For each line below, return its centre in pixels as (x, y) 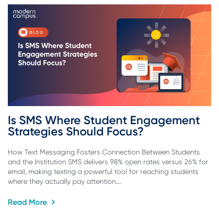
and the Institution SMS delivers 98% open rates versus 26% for (108, 162)
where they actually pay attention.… (65, 182)
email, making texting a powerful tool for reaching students (103, 172)
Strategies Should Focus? (76, 131)
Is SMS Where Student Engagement (105, 120)
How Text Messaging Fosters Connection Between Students (104, 152)
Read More (28, 202)
